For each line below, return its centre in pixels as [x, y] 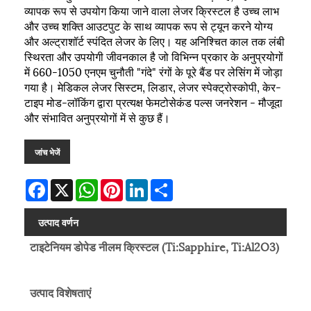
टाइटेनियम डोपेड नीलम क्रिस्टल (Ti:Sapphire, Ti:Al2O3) [154, 246]
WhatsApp [120, 184]
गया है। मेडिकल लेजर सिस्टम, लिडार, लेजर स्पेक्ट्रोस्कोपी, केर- [153, 86]
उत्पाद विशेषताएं [60, 292]
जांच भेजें [47, 151]
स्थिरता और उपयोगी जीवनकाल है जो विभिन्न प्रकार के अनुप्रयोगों [154, 56]
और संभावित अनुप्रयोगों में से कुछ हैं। [97, 117]
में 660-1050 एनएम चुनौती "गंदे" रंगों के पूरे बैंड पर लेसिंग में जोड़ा [153, 71]
